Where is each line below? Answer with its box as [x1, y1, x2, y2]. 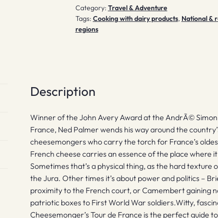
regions [75, 25, 98, 34]
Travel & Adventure [108, 3, 167, 13]
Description [30, 83, 96, 100]
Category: [75, 3, 108, 13]
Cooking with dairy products [92, 14, 178, 23]
